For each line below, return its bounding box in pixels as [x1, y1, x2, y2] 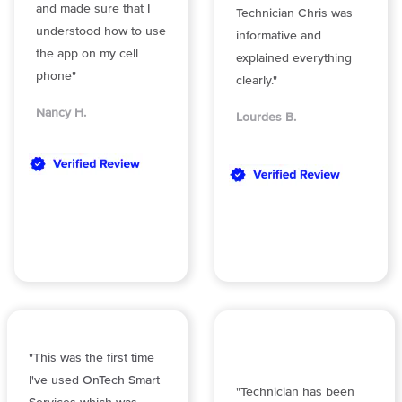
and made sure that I [36, 2, 150, 15]
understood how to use [36, 24, 166, 38]
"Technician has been [236, 385, 354, 398]
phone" [36, 69, 76, 83]
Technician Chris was [236, 7, 353, 21]
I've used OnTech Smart [29, 374, 160, 388]
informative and [236, 30, 321, 43]
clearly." [236, 74, 277, 88]
